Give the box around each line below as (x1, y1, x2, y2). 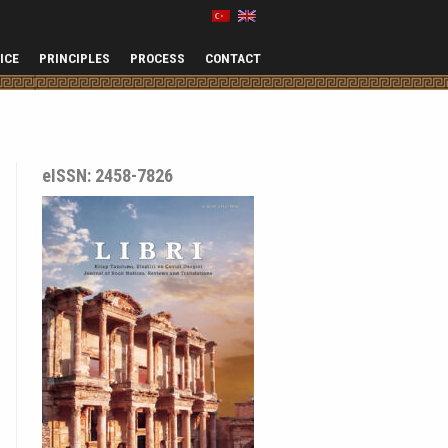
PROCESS (130, 50, 185, 66)
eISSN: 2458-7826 (42, 165, 173, 186)
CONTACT (205, 50, 261, 66)
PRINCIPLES (39, 50, 110, 66)
